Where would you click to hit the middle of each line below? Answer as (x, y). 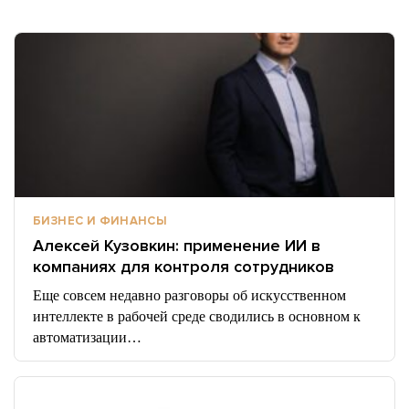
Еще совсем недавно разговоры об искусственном (189, 295)
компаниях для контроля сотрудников (184, 267)
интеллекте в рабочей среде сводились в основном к (197, 316)
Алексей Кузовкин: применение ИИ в (177, 246)
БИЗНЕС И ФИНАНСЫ (100, 221)
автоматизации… (87, 337)
